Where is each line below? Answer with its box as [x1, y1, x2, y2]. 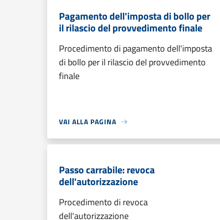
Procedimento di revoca [59, 195, 148, 209]
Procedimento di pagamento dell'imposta [59, 42, 212, 55]
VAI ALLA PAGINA [59, 116, 116, 127]
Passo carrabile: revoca [59, 162, 155, 177]
